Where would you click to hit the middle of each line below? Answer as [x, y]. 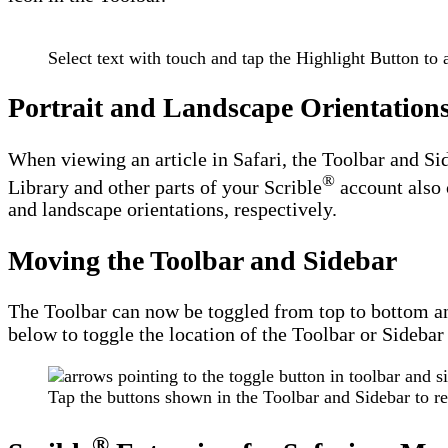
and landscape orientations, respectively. [172, 209]
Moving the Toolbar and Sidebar [202, 260]
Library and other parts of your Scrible [165, 186]
